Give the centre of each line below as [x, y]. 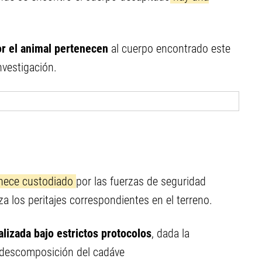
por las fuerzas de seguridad [141, 181]
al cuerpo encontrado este [169, 49]
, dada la [170, 233]
